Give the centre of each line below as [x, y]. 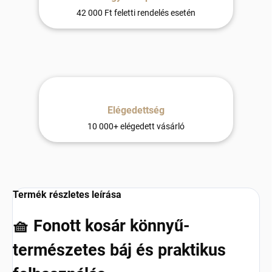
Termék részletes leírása [67, 195]
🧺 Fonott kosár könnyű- [101, 226]
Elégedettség [136, 110]
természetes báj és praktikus [119, 250]
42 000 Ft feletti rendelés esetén [136, 13]
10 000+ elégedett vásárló [136, 127]
